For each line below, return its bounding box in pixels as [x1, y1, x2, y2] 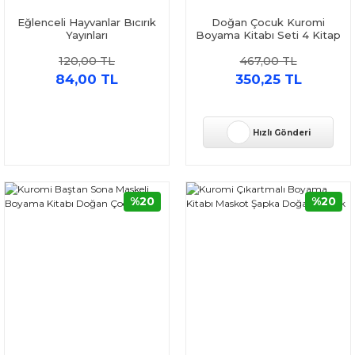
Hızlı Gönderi [252, 127, 311, 138]
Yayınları [66, 29, 108, 41]
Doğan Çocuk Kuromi [212, 16, 325, 29]
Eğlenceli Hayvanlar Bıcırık [17, 16, 156, 29]
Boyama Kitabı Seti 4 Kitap [196, 29, 341, 41]
